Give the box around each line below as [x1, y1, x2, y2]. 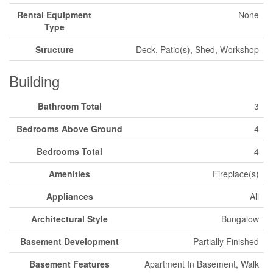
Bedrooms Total [37, 145, 102, 157]
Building [9, 70, 60, 91]
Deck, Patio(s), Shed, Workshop [136, 43, 259, 55]
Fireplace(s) [213, 168, 259, 180]
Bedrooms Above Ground [16, 122, 122, 135]
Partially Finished [193, 235, 259, 247]
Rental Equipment [17, 9, 91, 21]
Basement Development [20, 235, 119, 247]
